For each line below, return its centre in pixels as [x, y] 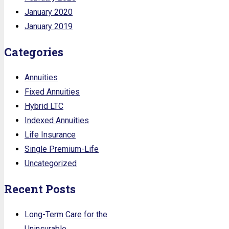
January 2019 [49, 26]
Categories [34, 52]
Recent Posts [40, 189]
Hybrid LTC [44, 106]
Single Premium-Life [62, 149]
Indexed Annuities [57, 120]
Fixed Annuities [52, 91]
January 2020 [49, 12]
